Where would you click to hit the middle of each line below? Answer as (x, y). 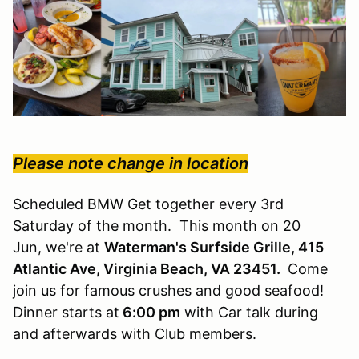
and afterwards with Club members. (139, 333)
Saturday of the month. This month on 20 (157, 225)
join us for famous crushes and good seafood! (170, 290)
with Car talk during (249, 312)
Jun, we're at (58, 247)
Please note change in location (131, 163)
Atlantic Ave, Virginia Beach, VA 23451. (148, 268)
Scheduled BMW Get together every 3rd (148, 204)
